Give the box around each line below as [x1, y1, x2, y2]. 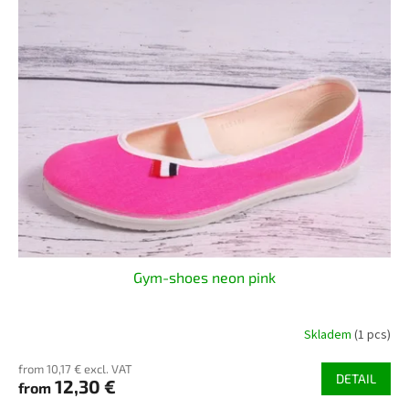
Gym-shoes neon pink [133, 268, 276, 287]
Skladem [304, 325, 354, 344]
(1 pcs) [354, 325, 391, 344]
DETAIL [336, 371, 376, 387]
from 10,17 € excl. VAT [18, 362, 132, 377]
